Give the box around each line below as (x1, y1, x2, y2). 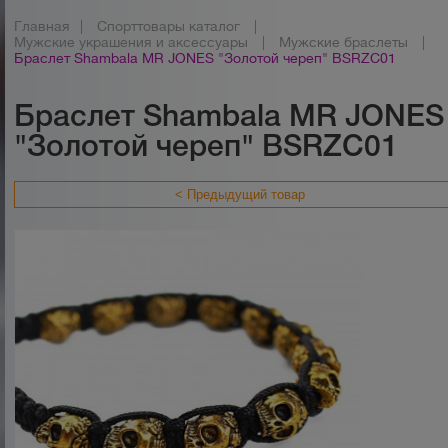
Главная (14, 18, 71, 34)
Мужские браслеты (279, 34, 409, 50)
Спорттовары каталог (97, 18, 241, 34)
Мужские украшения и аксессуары (14, 34, 249, 50)
